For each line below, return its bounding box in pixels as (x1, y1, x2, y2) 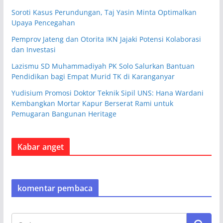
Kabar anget (17, 141, 64, 152)
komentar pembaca (17, 182, 93, 194)
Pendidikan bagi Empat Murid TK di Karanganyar (11, 71, 175, 81)
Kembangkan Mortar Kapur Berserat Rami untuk (11, 98, 173, 108)
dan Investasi (11, 44, 56, 54)
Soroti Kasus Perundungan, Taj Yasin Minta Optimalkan (11, 7, 197, 17)
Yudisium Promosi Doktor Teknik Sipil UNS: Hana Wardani (11, 88, 204, 98)
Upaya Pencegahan (11, 17, 75, 27)
